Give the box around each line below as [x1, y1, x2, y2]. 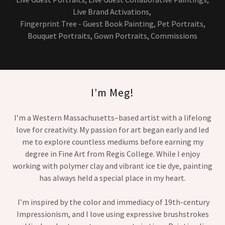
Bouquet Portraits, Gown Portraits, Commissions [28, 31, 197, 41]
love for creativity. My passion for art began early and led [16, 125, 209, 135]
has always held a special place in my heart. [39, 173, 186, 183]
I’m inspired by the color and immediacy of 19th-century [16, 197, 209, 207]
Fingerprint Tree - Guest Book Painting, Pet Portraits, [20, 19, 205, 29]
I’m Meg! [91, 85, 134, 99]
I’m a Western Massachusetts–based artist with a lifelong [14, 113, 211, 123]
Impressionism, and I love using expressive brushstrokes [16, 209, 209, 219]
